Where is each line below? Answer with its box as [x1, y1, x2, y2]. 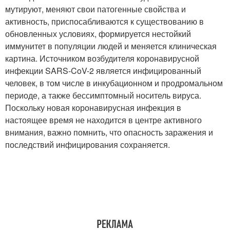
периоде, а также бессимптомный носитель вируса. [5, 89, 201, 102]
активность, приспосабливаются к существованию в [5, 15, 204, 28]
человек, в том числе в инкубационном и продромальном [5, 77, 223, 89]
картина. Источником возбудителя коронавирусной [5, 52, 199, 65]
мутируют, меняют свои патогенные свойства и [5, 3, 186, 15]
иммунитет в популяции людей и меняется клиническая [5, 40, 217, 52]
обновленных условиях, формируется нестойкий [5, 28, 191, 40]
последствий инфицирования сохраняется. [5, 139, 170, 151]
